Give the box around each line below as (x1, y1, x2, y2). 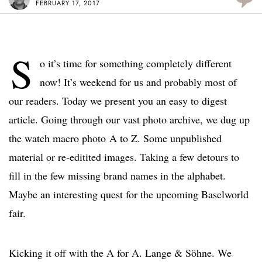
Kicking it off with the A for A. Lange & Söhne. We (9, 246, 232, 260)
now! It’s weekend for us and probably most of (40, 75, 237, 89)
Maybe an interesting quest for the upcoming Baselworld (9, 187, 249, 202)
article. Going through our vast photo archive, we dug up (9, 112, 250, 127)
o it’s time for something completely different (40, 56, 232, 71)
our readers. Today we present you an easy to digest (9, 94, 227, 108)
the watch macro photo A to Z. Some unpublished (9, 131, 222, 146)
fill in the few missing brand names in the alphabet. (9, 168, 226, 183)
